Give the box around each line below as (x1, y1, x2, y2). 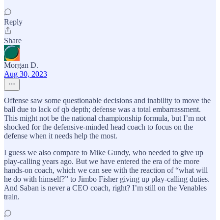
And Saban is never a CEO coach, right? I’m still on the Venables (4, 184, 207, 192)
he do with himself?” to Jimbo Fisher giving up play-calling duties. (4, 175, 210, 184)
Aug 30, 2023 (4, 70, 47, 79)
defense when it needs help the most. (4, 132, 117, 140)
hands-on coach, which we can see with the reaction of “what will (4, 166, 208, 175)
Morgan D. (4, 61, 38, 70)
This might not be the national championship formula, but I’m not (4, 114, 206, 123)
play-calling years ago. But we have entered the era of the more (4, 157, 199, 166)
